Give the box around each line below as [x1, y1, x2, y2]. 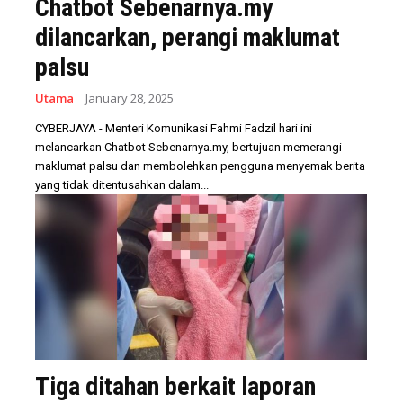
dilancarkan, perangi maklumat [35, 22, 340, 52]
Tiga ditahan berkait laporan [35, 372, 316, 401]
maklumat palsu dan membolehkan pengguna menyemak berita [35, 158, 365, 173]
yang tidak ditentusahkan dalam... [35, 177, 209, 192]
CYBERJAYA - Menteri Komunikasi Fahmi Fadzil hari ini [35, 121, 312, 135]
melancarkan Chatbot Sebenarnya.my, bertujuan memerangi [35, 139, 342, 154]
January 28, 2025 [85, 89, 174, 106]
